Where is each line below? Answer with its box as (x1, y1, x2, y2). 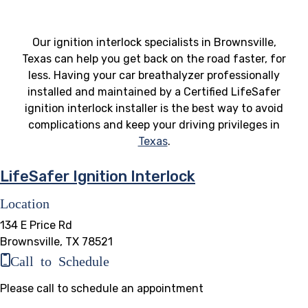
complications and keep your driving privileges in (28, 118, 280, 131)
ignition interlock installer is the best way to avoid (25, 101, 283, 115)
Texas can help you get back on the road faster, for (22, 52, 286, 65)
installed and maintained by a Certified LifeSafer (27, 85, 280, 98)
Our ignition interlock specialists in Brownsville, (32, 35, 276, 49)
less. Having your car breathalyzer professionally (28, 68, 280, 82)
